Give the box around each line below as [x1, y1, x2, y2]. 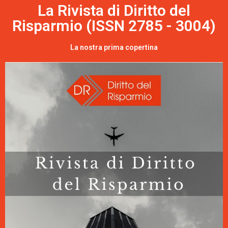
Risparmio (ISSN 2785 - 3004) [12, 17, 216, 35]
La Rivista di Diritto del [38, 2, 190, 20]
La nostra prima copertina [70, 43, 158, 52]
